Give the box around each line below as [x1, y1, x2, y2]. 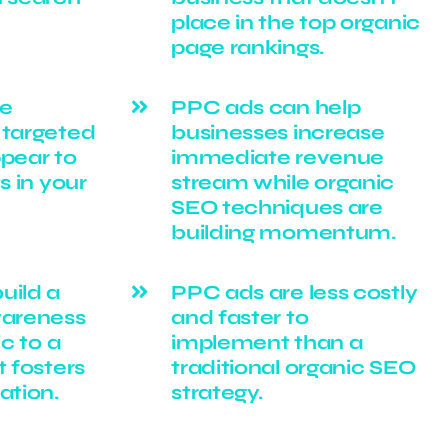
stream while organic [171, 170, 395, 196]
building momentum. [171, 220, 396, 246]
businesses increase [171, 120, 385, 146]
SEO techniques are [171, 195, 383, 221]
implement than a [171, 330, 363, 356]
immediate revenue [171, 145, 385, 171]
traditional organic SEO [171, 355, 416, 381]
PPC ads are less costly [171, 280, 418, 306]
